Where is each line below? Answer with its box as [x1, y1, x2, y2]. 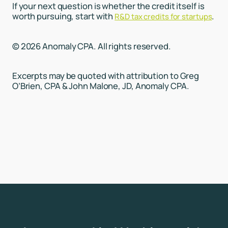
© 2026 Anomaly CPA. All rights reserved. [12, 40, 171, 52]
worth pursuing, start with [12, 10, 115, 22]
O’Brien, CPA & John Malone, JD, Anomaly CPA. [12, 80, 189, 92]
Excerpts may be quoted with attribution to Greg [12, 70, 199, 82]
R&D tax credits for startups [115, 11, 212, 22]
